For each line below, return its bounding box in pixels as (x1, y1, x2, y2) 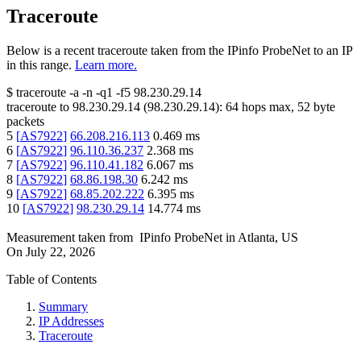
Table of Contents (6, 272, 97, 287)
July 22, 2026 (26, 245, 95, 259)
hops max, (239, 100, 297, 114)
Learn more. (75, 58, 137, 73)
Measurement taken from (6, 230, 133, 245)
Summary (39, 300, 88, 314)
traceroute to (6, 100, 69, 114)
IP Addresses (39, 314, 104, 329)
